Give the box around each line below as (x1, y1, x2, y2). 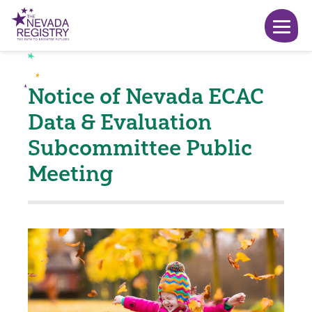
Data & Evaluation (28, 109, 212, 135)
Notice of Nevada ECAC (28, 83, 264, 109)
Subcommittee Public (28, 134, 252, 161)
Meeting (28, 160, 114, 187)
